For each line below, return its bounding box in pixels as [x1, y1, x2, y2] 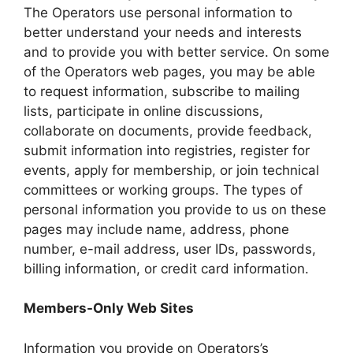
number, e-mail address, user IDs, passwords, [24, 240, 316, 257]
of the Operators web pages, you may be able [24, 63, 315, 80]
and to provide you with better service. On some [24, 43, 329, 60]
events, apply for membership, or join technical [24, 162, 319, 178]
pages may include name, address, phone [24, 221, 289, 237]
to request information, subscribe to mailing [24, 83, 299, 99]
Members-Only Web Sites [24, 300, 194, 317]
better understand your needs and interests [24, 24, 302, 40]
